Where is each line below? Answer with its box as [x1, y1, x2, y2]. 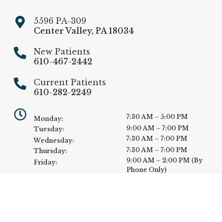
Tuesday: [34, 125, 65, 133]
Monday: [34, 115, 64, 123]
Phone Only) [126, 166, 166, 174]
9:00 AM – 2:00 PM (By [126, 157, 203, 165]
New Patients [34, 47, 91, 57]
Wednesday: [34, 137, 75, 145]
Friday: [34, 159, 58, 166]
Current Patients [34, 77, 107, 88]
